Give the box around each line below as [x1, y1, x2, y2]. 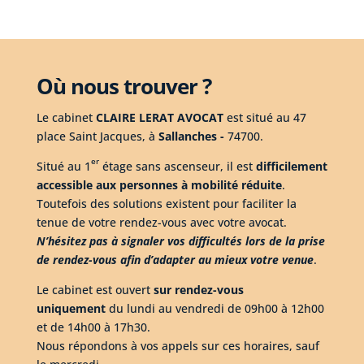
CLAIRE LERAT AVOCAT [95, 110, 223, 126]
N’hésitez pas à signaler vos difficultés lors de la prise [36, 233, 325, 249]
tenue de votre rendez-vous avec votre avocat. [36, 214, 287, 231]
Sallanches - [158, 128, 224, 145]
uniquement [36, 301, 106, 317]
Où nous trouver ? [36, 71, 211, 102]
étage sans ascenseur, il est [98, 158, 256, 175]
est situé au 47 [226, 110, 306, 126]
